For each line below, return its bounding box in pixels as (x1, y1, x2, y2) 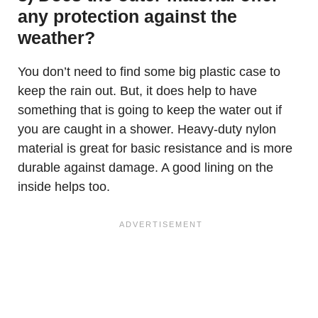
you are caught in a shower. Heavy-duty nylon (18, 122, 276, 136)
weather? (18, 28, 95, 48)
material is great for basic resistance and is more (18, 141, 292, 155)
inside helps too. (18, 180, 110, 194)
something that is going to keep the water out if (18, 103, 282, 117)
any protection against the (18, 6, 237, 26)
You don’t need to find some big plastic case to (18, 65, 280, 79)
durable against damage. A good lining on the (18, 160, 273, 175)
